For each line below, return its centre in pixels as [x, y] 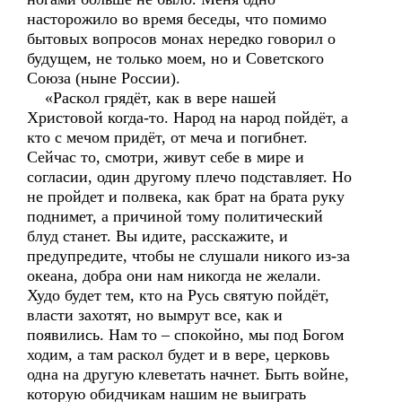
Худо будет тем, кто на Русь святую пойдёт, [178, 295]
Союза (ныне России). [104, 78]
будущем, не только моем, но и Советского [175, 58]
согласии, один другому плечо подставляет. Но [189, 177]
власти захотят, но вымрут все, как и [155, 315]
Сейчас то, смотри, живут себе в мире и [166, 157]
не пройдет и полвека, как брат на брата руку [186, 197]
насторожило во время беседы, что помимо [177, 19]
